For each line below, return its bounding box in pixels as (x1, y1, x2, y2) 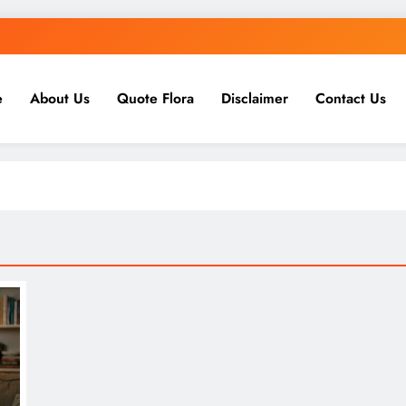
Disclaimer (221, 87, 288, 109)
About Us (30, 87, 90, 109)
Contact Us (315, 87, 386, 109)
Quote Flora (117, 87, 194, 109)
